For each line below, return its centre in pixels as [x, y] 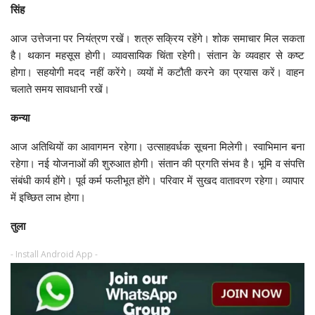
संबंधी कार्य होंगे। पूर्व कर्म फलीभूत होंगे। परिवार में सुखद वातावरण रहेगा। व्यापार [157, 180]
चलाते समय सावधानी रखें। [60, 88]
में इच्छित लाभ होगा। [48, 197]
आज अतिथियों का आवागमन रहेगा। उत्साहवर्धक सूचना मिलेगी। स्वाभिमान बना [157, 146]
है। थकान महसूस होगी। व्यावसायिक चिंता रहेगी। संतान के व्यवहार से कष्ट [157, 54]
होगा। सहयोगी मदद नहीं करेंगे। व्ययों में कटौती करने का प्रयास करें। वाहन [157, 71]
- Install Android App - [54, 254]
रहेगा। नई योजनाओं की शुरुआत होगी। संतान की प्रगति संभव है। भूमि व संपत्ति [157, 163]
